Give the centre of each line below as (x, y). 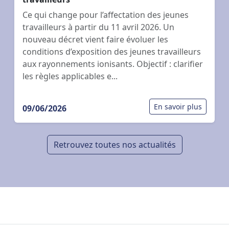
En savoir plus (178, 106)
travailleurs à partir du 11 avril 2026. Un (98, 27)
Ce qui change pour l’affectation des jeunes (106, 15)
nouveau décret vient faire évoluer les (95, 39)
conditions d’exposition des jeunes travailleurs (112, 51)
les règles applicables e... (70, 76)
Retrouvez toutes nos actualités (114, 144)
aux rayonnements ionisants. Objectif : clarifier (113, 64)
